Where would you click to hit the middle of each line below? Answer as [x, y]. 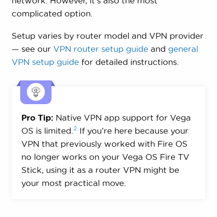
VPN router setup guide [101, 49]
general [183, 49]
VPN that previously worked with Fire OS [104, 144]
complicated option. [52, 14]
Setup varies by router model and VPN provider [107, 36]
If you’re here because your [134, 131]
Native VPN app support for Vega [122, 118]
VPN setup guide [45, 62]
